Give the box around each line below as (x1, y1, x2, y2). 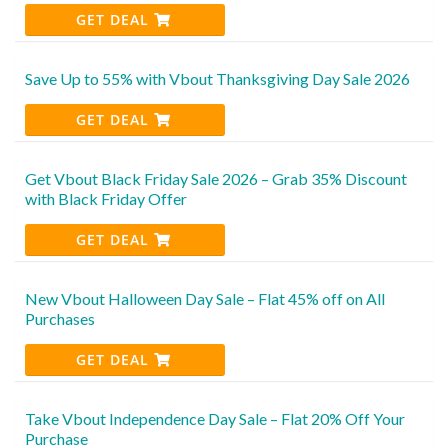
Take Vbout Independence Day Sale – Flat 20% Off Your (25, 408, 405, 428)
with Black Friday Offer (25, 188, 187, 208)
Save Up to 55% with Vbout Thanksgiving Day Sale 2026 (25, 68, 410, 88)
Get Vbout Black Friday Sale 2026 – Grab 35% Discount (25, 168, 407, 188)
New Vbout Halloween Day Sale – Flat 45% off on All (25, 288, 385, 308)
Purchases (25, 308, 95, 328)
